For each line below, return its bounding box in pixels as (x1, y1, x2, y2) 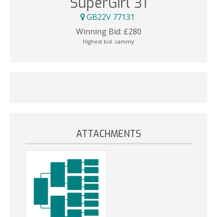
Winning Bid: (76, 26, 122, 37)
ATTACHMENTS (76, 127, 141, 140)
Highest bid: (83, 37, 115, 45)
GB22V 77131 (85, 12, 137, 23)
